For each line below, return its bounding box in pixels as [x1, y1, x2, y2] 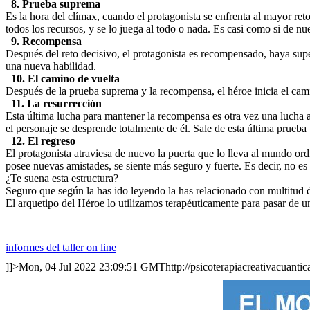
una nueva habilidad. [6, 60, 96, 72]
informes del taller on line [6, 241, 116, 253]
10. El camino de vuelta [8, 73, 120, 84]
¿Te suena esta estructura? [6, 172, 118, 184]
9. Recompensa [11, 35, 82, 47]
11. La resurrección [11, 98, 102, 109]
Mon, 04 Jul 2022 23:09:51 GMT [19, 261, 165, 273]
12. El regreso [11, 135, 75, 147]
